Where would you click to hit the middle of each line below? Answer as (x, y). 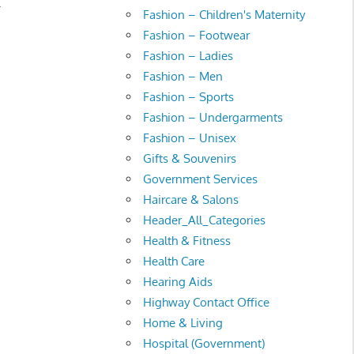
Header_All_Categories (205, 220)
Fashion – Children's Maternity (224, 14)
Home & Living (183, 322)
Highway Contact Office (207, 302)
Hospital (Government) (204, 343)
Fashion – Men (183, 76)
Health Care (174, 261)
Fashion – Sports (189, 96)
